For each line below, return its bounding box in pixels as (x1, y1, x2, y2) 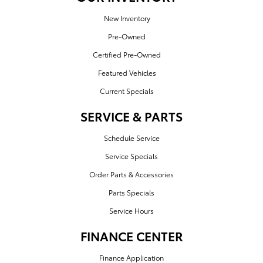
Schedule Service (103, 133, 160, 143)
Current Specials (100, 86, 154, 96)
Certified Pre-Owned (93, 49, 161, 60)
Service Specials (105, 151, 158, 161)
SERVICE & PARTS (80, 107, 183, 125)
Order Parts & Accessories (89, 169, 174, 180)
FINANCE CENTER (80, 227, 183, 245)
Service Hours (109, 205, 154, 216)
